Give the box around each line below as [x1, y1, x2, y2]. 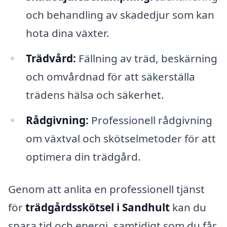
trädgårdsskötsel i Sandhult [25, 200, 170, 214]
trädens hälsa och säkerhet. [25, 88, 164, 102]
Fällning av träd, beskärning [75, 51, 217, 66]
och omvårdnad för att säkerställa [25, 69, 195, 84]
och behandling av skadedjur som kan [25, 8, 214, 22]
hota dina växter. [25, 26, 109, 41]
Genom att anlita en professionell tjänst [8, 181, 205, 196]
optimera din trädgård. [25, 149, 141, 164]
